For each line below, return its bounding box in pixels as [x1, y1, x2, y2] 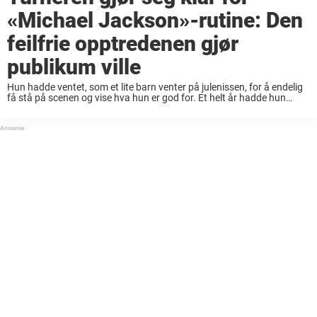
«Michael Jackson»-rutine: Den [7, 7, 303, 33]
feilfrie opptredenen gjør [7, 30, 238, 56]
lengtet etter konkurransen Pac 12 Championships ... [7, 102, 237, 114]
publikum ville [7, 54, 141, 79]
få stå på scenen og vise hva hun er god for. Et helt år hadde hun [7, 91, 286, 103]
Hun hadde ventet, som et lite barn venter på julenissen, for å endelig [7, 81, 303, 93]
